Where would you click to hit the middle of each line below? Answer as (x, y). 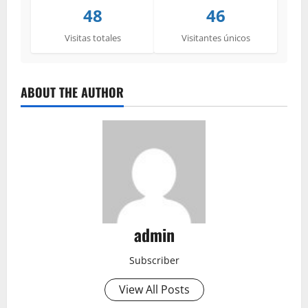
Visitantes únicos (216, 38)
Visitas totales (92, 38)
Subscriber (154, 260)
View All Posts (154, 289)
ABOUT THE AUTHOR (72, 92)
